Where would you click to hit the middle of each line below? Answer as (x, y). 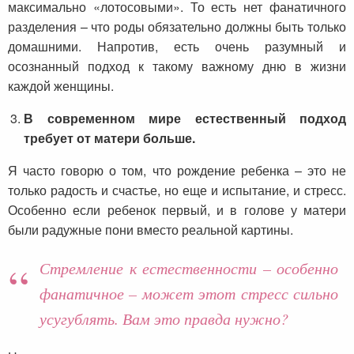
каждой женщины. (61, 85)
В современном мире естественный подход (185, 118)
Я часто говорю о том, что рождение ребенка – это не (177, 170)
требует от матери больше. (109, 137)
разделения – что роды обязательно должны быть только (177, 26)
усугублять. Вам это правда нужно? (164, 318)
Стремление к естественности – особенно (189, 267)
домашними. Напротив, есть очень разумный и (177, 46)
